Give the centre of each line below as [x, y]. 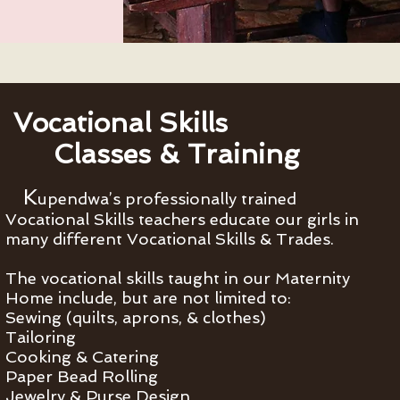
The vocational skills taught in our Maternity [177, 278]
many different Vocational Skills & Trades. [169, 239]
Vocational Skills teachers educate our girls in [182, 219]
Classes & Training [156, 154]
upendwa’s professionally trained [167, 199]
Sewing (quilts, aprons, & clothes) [135, 317]
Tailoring [40, 337]
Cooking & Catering [82, 357]
